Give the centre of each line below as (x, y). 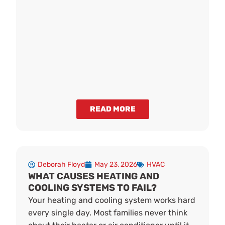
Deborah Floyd (62, 165)
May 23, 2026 (116, 165)
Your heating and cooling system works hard (112, 200)
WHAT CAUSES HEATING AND (94, 177)
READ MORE (113, 109)
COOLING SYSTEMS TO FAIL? (93, 188)
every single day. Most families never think (108, 213)
